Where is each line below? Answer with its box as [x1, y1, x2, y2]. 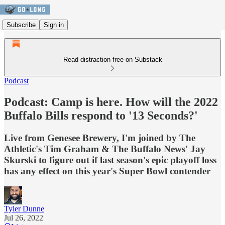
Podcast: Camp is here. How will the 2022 [4, 95, 218, 108]
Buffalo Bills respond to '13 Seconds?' [4, 108, 198, 122]
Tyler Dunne [4, 204, 44, 213]
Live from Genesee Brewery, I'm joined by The [4, 132, 195, 143]
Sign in [44, 21, 64, 29]
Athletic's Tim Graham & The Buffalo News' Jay [4, 143, 205, 154]
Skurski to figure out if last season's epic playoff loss [4, 154, 216, 165]
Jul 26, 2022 [4, 213, 43, 222]
